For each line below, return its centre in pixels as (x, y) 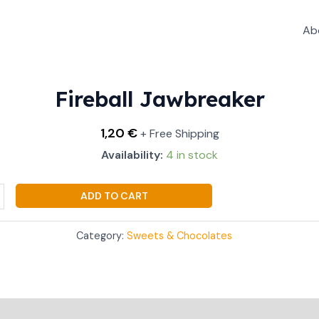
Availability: (132, 155)
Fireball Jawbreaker (159, 99)
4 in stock (192, 155)
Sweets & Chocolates (179, 235)
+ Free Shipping (179, 134)
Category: (101, 235)
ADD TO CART (114, 195)
